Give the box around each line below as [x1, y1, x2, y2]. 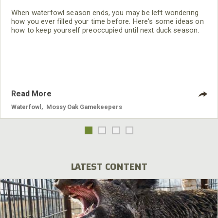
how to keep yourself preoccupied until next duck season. [11, 26, 200, 35]
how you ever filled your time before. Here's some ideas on [11, 17, 204, 26]
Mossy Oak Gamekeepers [46, 103, 122, 111]
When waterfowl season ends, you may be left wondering [11, 8, 199, 18]
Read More [11, 89, 52, 99]
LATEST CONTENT [71, 157, 147, 177]
